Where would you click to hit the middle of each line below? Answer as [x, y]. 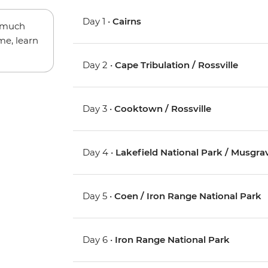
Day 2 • [99, 65]
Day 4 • [99, 153]
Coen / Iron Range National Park [188, 196]
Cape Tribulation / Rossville [177, 65]
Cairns [127, 22]
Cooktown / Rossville [163, 109]
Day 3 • [99, 109]
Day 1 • [98, 22]
